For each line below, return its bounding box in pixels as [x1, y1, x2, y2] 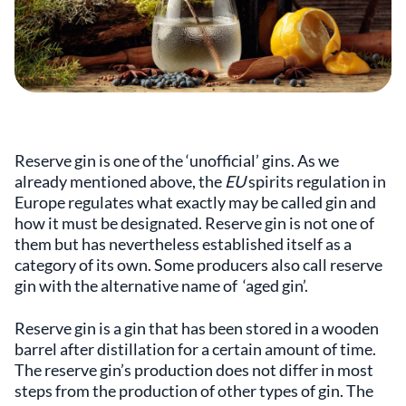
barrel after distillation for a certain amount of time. [14, 338, 376, 359]
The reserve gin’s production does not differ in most [14, 359, 373, 380]
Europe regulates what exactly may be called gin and [14, 191, 376, 212]
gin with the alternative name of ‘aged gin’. [14, 275, 308, 295]
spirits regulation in [246, 170, 386, 191]
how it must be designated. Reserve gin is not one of [14, 212, 374, 233]
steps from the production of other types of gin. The [14, 380, 373, 401]
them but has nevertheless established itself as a [14, 233, 352, 254]
